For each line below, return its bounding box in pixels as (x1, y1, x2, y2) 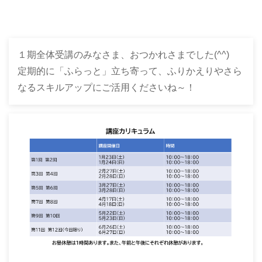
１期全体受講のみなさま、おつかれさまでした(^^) (18, 50, 229, 60)
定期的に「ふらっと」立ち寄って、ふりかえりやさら (18, 66, 242, 76)
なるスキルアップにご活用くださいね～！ (18, 82, 195, 92)
